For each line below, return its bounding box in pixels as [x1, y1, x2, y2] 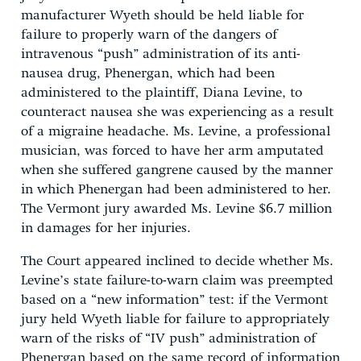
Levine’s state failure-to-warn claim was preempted [21, 273, 334, 288]
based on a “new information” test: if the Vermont [21, 293, 328, 307]
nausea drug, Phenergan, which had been [21, 66, 275, 81]
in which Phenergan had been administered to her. [21, 182, 331, 197]
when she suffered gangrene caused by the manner [21, 163, 333, 177]
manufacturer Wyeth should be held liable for [21, 8, 304, 23]
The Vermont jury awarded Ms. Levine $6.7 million [21, 201, 332, 216]
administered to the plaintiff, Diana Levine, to [21, 85, 302, 100]
